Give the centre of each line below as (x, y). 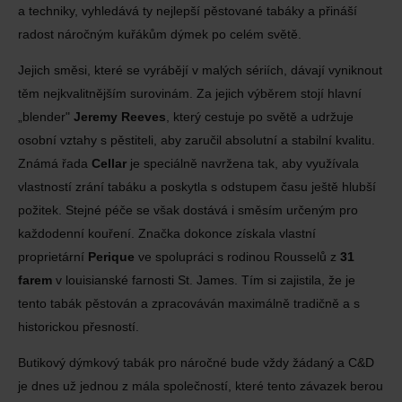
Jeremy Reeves (120, 117)
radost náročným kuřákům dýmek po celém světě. (160, 34)
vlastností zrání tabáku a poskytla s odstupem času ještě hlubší (197, 187)
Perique (111, 257)
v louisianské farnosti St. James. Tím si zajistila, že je (204, 280)
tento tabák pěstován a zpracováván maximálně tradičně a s (189, 303)
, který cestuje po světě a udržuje (260, 117)
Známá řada (55, 163)
